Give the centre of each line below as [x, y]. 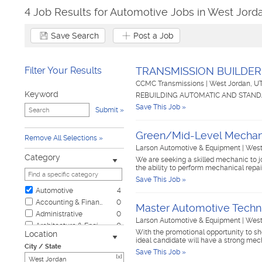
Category [42, 157]
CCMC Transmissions [171, 84]
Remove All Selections [61, 138]
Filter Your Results [63, 70]
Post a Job [154, 36]
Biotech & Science [65, 237]
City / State [43, 247]
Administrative [59, 214]
